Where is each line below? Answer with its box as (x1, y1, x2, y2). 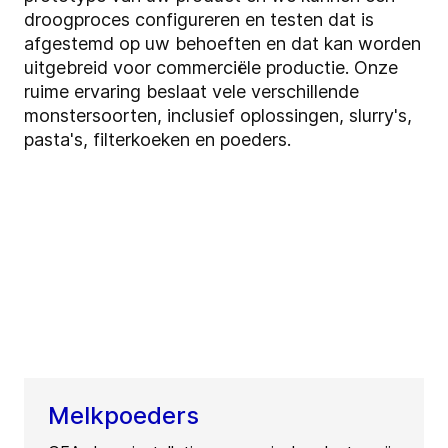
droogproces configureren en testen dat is (24, 9, 374, 31)
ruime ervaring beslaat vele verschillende (24, 81, 359, 103)
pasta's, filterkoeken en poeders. (24, 129, 291, 151)
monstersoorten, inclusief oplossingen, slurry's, (24, 105, 412, 127)
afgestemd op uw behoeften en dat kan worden (24, 33, 421, 55)
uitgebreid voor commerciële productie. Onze (24, 57, 398, 79)
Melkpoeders (48, 401, 199, 431)
